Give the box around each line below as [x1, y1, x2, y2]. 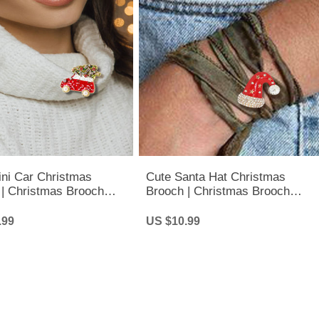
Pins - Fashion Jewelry [146, 199, 268, 213]
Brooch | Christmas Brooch [146, 184, 291, 199]
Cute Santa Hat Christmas [146, 170, 286, 184]
